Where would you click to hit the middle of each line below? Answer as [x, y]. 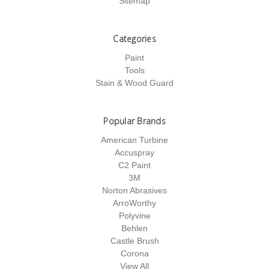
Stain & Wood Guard [134, 83]
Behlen [134, 228]
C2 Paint [134, 165]
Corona [134, 253]
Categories [134, 38]
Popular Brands [134, 121]
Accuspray [134, 152]
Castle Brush [134, 240]
